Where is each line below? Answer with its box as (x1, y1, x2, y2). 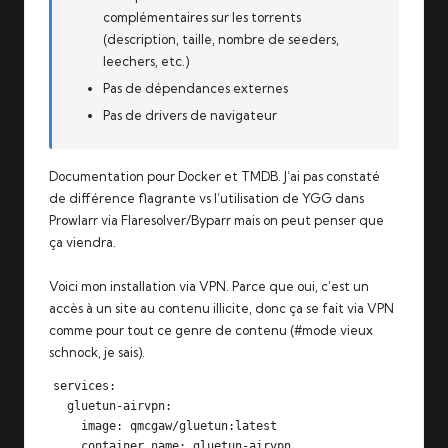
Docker (178, 167, 221, 184)
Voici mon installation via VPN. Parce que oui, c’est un (49, 277, 369, 294)
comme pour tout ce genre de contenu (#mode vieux (49, 321, 373, 338)
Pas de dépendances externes (103, 80, 289, 97)
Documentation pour (49, 167, 178, 184)
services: (52, 379, 116, 394)
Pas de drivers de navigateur (103, 107, 278, 124)
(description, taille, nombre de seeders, (103, 31, 340, 48)
